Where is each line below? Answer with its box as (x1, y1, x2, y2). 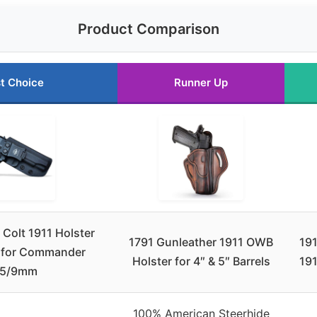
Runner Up (174, 76, 228, 90)
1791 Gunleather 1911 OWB (129, 235, 273, 250)
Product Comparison (78, 21, 219, 38)
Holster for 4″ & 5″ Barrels (132, 254, 270, 269)
